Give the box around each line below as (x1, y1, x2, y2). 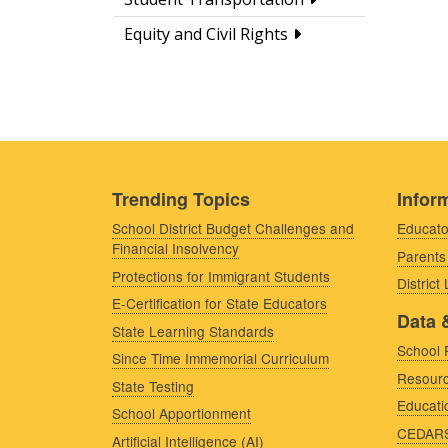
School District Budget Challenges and (112, 218, 354, 239)
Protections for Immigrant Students (112, 265, 330, 286)
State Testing (112, 375, 194, 396)
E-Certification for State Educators (112, 293, 327, 314)
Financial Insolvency (112, 238, 239, 259)
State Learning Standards (112, 320, 274, 341)
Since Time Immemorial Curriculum (112, 348, 329, 369)
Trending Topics (112, 186, 250, 213)
